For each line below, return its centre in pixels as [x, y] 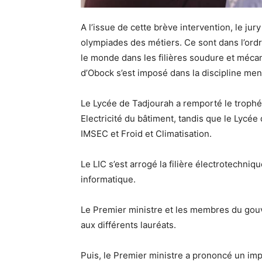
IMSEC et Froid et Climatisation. [147, 133]
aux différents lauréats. [128, 225]
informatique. [108, 179]
